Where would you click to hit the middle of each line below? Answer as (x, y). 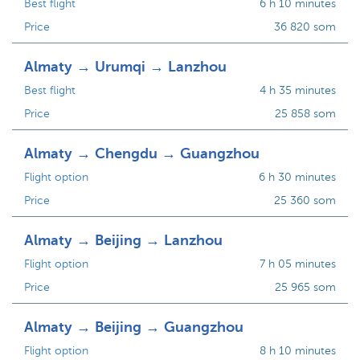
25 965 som (305, 287)
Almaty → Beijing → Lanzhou (123, 240)
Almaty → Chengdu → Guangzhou (142, 153)
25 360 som (305, 200)
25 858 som (305, 114)
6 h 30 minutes (297, 177)
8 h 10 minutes (297, 351)
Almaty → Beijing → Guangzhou (134, 327)
